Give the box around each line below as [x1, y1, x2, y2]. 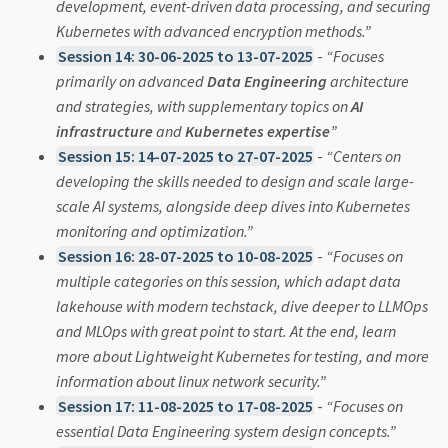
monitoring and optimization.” [56, 220, 253, 241]
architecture [327, 70, 409, 91]
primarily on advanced [56, 70, 207, 91]
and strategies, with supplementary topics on [56, 95, 351, 116]
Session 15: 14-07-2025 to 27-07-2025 [57, 145, 313, 166]
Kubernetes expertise [185, 120, 330, 141]
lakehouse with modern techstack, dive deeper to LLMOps [56, 295, 428, 316]
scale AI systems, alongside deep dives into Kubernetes [56, 195, 410, 216]
